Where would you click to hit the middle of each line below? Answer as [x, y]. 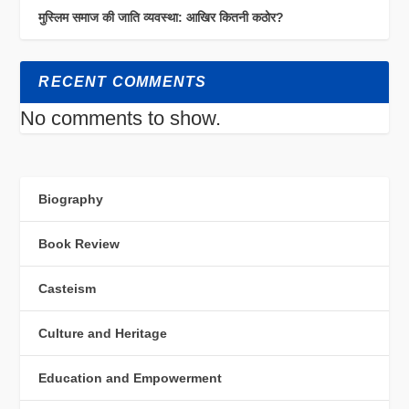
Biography [71, 199]
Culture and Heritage [103, 333]
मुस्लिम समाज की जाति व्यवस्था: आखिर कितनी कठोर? [162, 17]
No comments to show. [121, 118]
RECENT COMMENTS [123, 81]
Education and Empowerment [131, 378]
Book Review [79, 243]
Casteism [68, 288]
